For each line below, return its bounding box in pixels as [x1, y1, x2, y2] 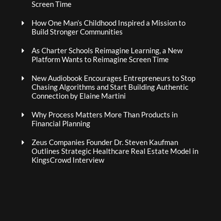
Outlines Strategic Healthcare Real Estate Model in [32, 147, 198, 155]
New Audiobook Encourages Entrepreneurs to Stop [32, 74, 195, 82]
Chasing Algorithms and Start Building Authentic [32, 82, 188, 91]
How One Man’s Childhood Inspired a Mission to [32, 18, 185, 27]
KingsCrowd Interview [32, 155, 104, 164]
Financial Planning [32, 119, 90, 128]
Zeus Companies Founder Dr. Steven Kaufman [32, 138, 178, 147]
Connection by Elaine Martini [32, 91, 126, 100]
